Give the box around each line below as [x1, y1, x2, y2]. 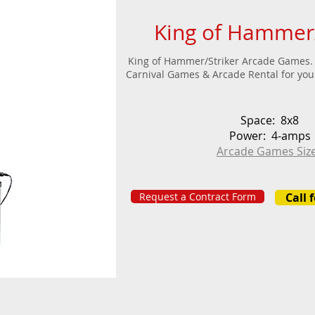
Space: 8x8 [240, 112, 299, 128]
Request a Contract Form [139, 190, 256, 203]
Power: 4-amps [229, 128, 311, 143]
